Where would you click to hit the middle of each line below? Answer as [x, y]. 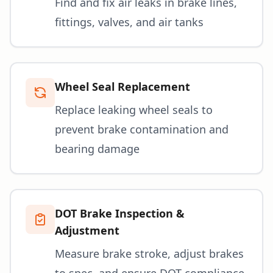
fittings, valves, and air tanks [129, 22]
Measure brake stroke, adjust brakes [149, 253]
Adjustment [87, 230]
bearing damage [97, 148]
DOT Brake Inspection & [120, 213]
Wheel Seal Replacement [122, 86]
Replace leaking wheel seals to [134, 109]
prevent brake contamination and [142, 129]
